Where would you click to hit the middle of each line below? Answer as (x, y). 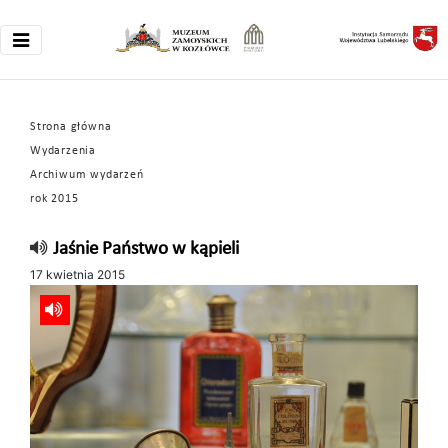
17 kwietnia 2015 (77, 274)
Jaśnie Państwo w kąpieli (145, 249)
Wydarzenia (63, 151)
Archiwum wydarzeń (87, 175)
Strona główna (71, 127)
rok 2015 (54, 199)
